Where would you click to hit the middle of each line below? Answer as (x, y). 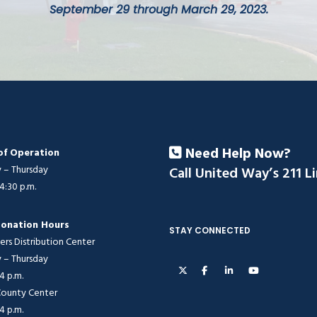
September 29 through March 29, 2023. (158, 10)
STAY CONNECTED (210, 230)
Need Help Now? (238, 155)
